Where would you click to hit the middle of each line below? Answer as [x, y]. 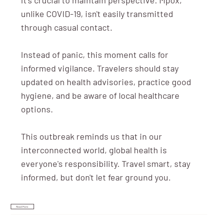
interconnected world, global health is [94, 150]
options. [37, 109]
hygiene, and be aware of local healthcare [100, 95]
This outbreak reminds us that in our [91, 136]
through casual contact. [66, 27]
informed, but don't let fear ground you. [96, 177]
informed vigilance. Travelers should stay [100, 68]
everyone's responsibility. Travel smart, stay [105, 163]
